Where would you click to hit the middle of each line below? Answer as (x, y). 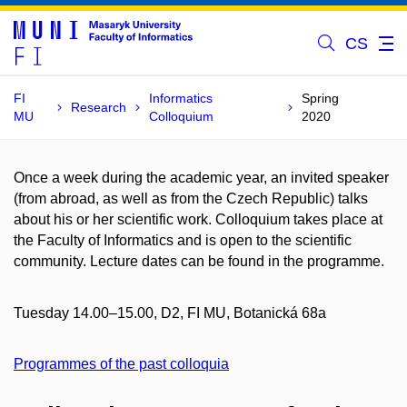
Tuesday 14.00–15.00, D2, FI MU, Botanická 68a (170, 313)
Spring (321, 98)
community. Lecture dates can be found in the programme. (199, 261)
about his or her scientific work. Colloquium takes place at (198, 219)
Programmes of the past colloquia (121, 364)
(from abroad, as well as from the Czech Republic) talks (191, 199)
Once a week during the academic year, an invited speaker (201, 178)
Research (99, 107)
